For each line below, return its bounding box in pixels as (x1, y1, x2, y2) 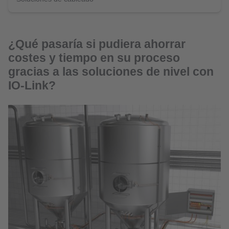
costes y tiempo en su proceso (8, 51, 180, 64)
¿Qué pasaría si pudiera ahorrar (8, 37, 186, 51)
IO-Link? (8, 79, 56, 92)
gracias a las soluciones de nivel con (8, 65, 214, 78)
